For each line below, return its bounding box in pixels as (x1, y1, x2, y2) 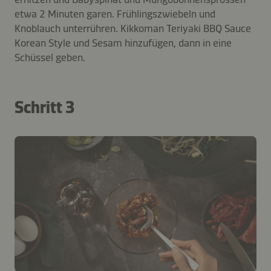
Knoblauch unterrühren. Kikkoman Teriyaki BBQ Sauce (15, 21, 251, 35)
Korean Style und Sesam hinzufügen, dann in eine (15, 36, 232, 50)
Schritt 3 (15, 97, 74, 117)
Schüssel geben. (15, 50, 85, 64)
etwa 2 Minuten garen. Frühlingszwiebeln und (15, 7, 215, 21)
